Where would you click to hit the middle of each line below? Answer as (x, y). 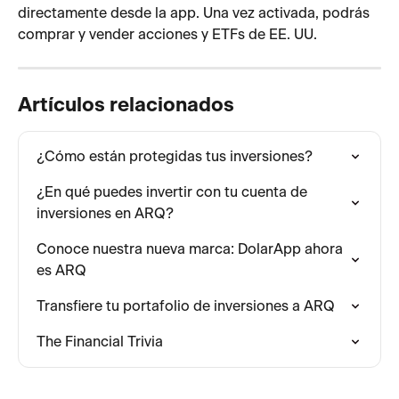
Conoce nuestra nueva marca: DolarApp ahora (191, 249)
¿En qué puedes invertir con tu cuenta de (174, 192)
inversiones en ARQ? (105, 213)
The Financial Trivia (100, 342)
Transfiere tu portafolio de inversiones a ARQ (186, 306)
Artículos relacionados (126, 105)
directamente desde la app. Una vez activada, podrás (195, 13)
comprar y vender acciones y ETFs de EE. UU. (167, 34)
